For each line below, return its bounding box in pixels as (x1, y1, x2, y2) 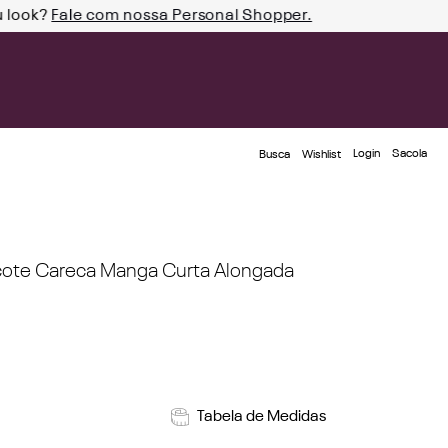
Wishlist (302, 149, 341, 161)
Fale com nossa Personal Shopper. (51, 8, 313, 24)
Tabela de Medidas (197, 409, 326, 425)
